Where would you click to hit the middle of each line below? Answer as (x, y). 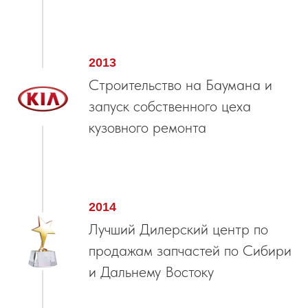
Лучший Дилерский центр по (178, 229)
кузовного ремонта (147, 128)
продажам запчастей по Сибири (190, 251)
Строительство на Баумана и (180, 85)
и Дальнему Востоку (151, 272)
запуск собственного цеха (170, 106)
